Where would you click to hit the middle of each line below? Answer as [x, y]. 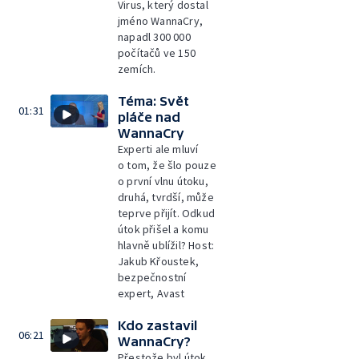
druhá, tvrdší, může [166, 197]
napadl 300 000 [154, 37]
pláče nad [149, 117]
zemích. [137, 69]
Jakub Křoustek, [158, 261]
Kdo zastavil [157, 325]
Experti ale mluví [158, 149]
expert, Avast [151, 293]
